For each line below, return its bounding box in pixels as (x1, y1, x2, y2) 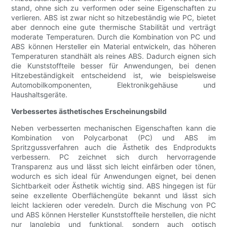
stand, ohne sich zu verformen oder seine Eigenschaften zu (11, 4, 216, 13)
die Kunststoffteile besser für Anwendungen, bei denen (11, 61, 216, 70)
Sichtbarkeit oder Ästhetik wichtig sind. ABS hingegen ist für (11, 181, 216, 191)
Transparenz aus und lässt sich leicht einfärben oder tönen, (11, 162, 216, 171)
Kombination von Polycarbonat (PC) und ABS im (11, 133, 216, 142)
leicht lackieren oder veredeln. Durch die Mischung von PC (11, 201, 216, 210)
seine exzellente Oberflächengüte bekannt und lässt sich (11, 191, 216, 200)
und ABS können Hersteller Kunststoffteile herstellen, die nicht (11, 210, 216, 219)
